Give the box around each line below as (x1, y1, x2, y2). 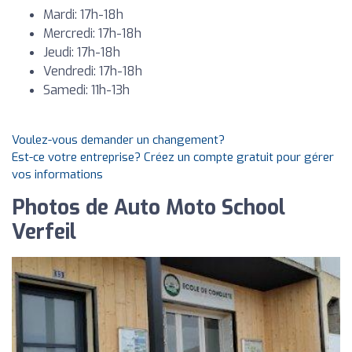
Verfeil (12, 218, 76, 246)
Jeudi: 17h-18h (43, 44, 120, 60)
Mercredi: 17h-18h (43, 25, 141, 42)
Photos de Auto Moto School (12, 194, 285, 222)
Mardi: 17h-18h (43, 6, 123, 23)
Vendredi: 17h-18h (43, 63, 142, 79)
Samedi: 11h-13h (43, 82, 130, 98)
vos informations (12, 167, 103, 182)
